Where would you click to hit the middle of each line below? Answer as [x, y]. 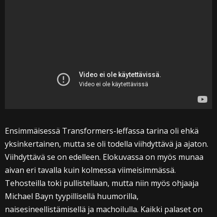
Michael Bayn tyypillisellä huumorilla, [72, 196]
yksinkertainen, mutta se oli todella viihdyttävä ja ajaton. [107, 144]
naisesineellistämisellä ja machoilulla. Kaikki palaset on [104, 209]
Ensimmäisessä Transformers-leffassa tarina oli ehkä [102, 131]
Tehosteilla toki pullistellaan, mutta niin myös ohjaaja [102, 183]
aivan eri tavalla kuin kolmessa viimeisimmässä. [90, 170]
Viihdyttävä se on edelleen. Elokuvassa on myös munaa [104, 157]
